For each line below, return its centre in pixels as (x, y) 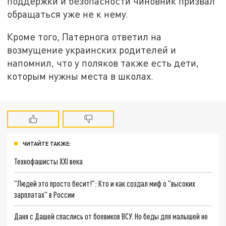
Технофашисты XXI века (49, 161)
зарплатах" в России (45, 194)
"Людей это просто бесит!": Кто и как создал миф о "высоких (105, 183)
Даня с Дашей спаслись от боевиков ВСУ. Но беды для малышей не (111, 216)
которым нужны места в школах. (82, 76)
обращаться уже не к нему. (69, 14)
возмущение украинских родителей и (92, 50)
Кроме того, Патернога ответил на (84, 37)
